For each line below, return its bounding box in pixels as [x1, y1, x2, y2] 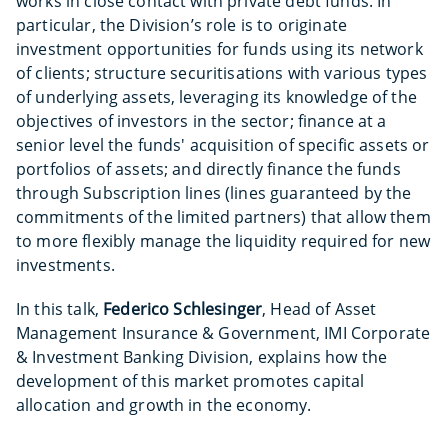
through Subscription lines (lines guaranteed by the [16, 181, 412, 204]
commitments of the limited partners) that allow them [16, 205, 431, 228]
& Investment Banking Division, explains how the [16, 345, 388, 368]
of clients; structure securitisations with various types [16, 61, 428, 84]
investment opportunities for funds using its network [16, 37, 423, 60]
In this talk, [16, 297, 104, 320]
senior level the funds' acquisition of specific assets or [16, 133, 430, 156]
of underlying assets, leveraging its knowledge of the [16, 85, 417, 108]
